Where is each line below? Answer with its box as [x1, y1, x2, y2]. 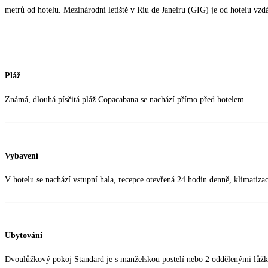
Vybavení [5, 151, 38, 160]
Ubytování [5, 231, 42, 240]
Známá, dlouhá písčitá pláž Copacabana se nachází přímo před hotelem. [5, 95, 246, 105]
